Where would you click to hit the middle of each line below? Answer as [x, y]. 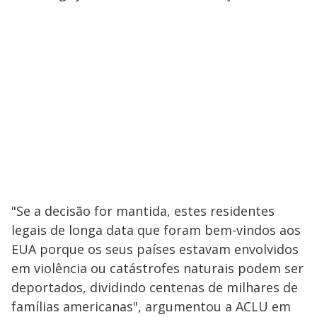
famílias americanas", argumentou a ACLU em [151, 306]
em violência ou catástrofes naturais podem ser [157, 268]
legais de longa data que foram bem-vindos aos [156, 230]
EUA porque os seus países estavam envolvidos [155, 249]
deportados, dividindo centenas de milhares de [155, 287]
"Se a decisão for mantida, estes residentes [143, 211]
